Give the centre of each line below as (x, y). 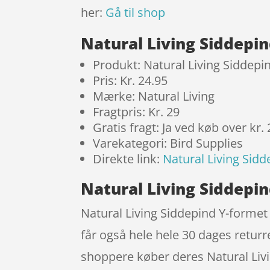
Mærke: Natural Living (154, 96)
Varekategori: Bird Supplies (168, 143)
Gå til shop (136, 13)
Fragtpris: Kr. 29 (137, 112)
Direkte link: (128, 159)
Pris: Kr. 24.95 (130, 81)
